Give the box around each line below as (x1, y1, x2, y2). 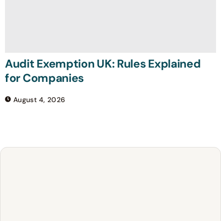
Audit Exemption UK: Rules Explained (5, 56, 201, 72)
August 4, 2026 (13, 95, 66, 105)
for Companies (5, 71, 84, 86)
